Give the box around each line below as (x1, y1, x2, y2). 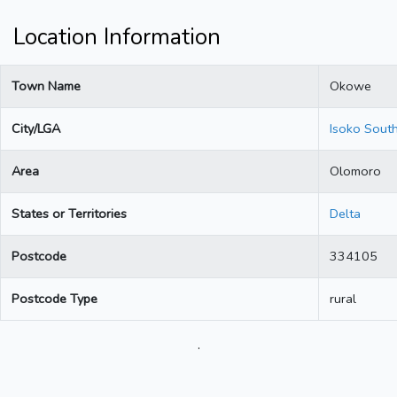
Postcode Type (12, 290, 97, 308)
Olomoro (330, 162, 381, 181)
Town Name (12, 77, 81, 96)
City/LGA (12, 120, 60, 138)
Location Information (13, 22, 221, 53)
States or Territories (12, 205, 127, 223)
